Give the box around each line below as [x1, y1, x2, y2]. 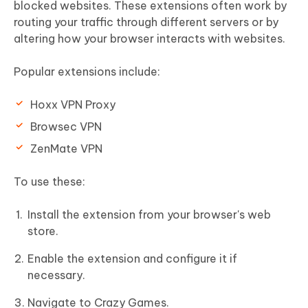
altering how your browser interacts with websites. [14, 31, 285, 45]
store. [27, 223, 58, 238]
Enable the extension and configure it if [27, 251, 237, 265]
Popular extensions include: [14, 64, 160, 78]
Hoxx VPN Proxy [30, 97, 115, 111]
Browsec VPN [30, 119, 102, 133]
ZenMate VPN [30, 141, 102, 155]
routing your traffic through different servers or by [14, 14, 278, 29]
